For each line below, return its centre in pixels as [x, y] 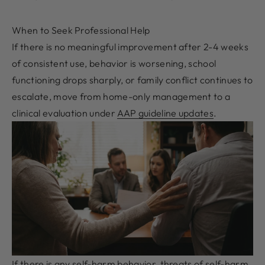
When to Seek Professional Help [81, 30]
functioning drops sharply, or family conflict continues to [132, 80]
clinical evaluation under [65, 113]
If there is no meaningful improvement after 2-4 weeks [130, 46]
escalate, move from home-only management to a [121, 96]
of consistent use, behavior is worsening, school [114, 63]
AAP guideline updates [166, 113]
